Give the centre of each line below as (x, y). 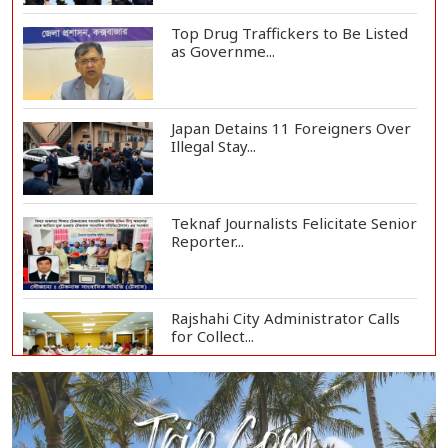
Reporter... (207, 241)
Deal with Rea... (223, 431)
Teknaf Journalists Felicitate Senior (293, 223)
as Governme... (222, 51)
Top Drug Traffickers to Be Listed (289, 33)
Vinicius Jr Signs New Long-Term (284, 413)
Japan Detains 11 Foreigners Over (290, 128)
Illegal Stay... (213, 146)
